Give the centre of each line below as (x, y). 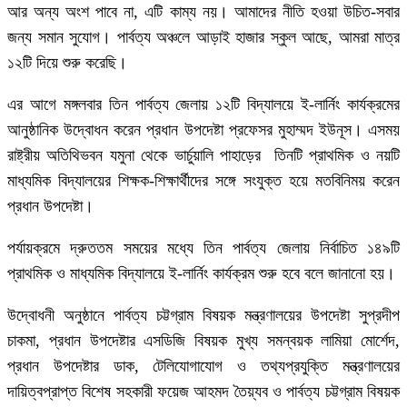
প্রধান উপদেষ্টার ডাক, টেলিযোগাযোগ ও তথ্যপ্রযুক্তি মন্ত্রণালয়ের (203, 367)
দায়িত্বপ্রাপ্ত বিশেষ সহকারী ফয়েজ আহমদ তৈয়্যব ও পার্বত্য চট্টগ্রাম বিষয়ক (203, 392)
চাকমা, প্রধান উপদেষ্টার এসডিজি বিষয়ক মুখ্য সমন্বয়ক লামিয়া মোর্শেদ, (203, 341)
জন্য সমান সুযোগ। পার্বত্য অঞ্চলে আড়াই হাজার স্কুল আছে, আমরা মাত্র (203, 38)
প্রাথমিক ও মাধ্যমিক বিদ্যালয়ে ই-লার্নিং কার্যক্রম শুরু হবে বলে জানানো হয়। (201, 274)
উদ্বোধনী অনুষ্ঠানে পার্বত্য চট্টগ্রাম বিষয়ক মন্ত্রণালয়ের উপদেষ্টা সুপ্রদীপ (203, 316)
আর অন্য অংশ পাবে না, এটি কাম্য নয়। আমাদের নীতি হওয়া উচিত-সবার (203, 12)
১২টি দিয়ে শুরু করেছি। (67, 63)
